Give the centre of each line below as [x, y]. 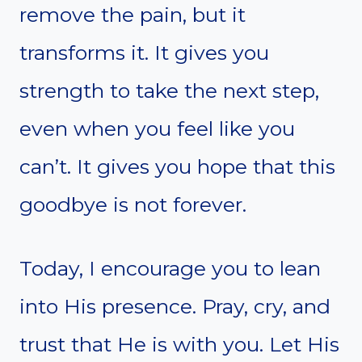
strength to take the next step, [169, 90]
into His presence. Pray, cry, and [175, 306]
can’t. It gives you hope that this [177, 166]
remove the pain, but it [133, 14]
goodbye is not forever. [133, 204]
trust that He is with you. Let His [179, 344]
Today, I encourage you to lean [170, 268]
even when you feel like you [157, 128]
